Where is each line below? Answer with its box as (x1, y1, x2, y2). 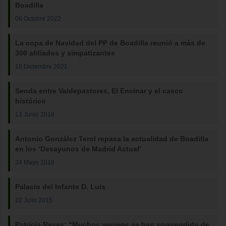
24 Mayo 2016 (15, 159, 54, 165)
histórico (15, 97, 46, 105)
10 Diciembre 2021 (15, 63, 68, 70)
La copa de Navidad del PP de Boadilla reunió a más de (15, 39, 205, 47)
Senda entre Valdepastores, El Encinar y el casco (15, 87, 183, 95)
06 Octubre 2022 (15, 15, 61, 22)
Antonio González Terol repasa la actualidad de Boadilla (15, 135, 208, 143)
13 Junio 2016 (15, 111, 54, 118)
